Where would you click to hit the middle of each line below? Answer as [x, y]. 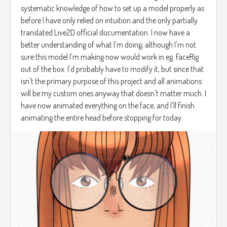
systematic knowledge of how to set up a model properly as [112, 8]
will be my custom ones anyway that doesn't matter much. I [113, 93]
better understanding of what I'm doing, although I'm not [108, 44]
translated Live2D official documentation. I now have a [105, 32]
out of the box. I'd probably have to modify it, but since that [112, 69]
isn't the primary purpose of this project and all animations [111, 81]
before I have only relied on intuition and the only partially [109, 20]
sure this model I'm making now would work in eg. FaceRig [110, 56]
